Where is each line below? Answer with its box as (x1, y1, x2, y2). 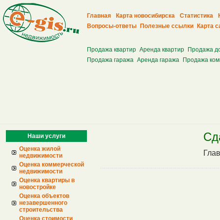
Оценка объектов (19, 192, 69, 199)
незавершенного (19, 199, 67, 206)
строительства (19, 206, 63, 213)
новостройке (19, 184, 56, 191)
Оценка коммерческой (19, 161, 84, 168)
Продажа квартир (87, 46, 136, 53)
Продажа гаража (87, 56, 134, 63)
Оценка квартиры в (19, 177, 75, 184)
